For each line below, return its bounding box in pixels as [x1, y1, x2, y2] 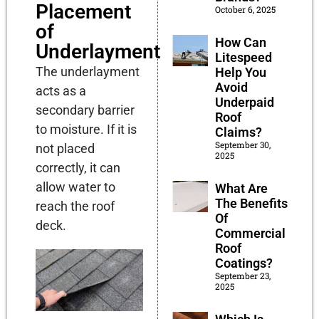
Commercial [214, 225, 286, 241]
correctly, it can [36, 160, 120, 176]
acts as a [36, 83, 86, 99]
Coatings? [214, 255, 273, 271]
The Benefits [214, 195, 288, 211]
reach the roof [36, 199, 115, 214]
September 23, [214, 269, 271, 281]
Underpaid [214, 94, 274, 110]
